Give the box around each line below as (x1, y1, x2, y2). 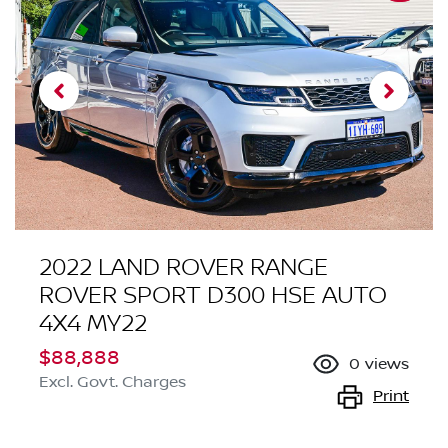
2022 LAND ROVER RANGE (39, 253, 328, 283)
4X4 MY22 (39, 309, 147, 339)
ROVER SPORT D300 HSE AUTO (39, 281, 387, 311)
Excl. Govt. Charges (39, 373, 186, 392)
